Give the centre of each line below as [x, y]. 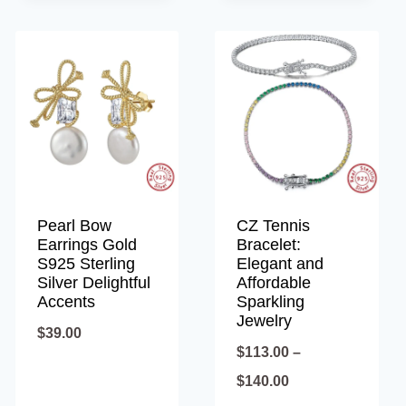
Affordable [274, 282]
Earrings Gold [87, 244]
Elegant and [280, 263]
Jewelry [265, 320]
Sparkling [271, 301]
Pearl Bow [74, 225]
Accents [66, 301]
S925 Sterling [86, 263]
